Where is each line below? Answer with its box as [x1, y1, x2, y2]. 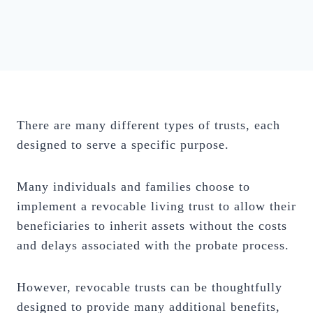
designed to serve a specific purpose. [17, 138, 229, 152]
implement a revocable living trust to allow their [17, 199, 296, 213]
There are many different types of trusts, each [17, 118, 280, 132]
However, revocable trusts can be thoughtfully [17, 280, 282, 294]
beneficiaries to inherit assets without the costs [17, 219, 287, 233]
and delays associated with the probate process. [17, 238, 289, 252]
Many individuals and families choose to [17, 180, 250, 194]
